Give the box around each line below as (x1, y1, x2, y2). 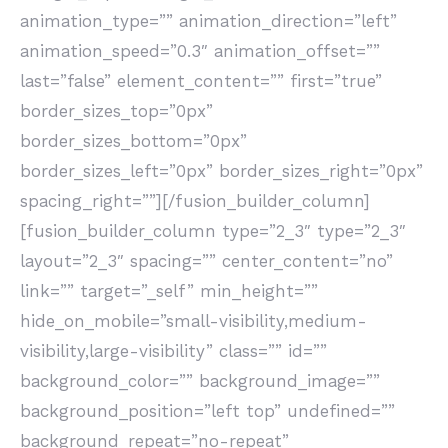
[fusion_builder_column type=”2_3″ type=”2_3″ (20, 221, 406, 241)
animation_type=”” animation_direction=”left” (20, 11, 397, 31)
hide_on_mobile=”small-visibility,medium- (20, 311, 367, 331)
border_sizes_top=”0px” (20, 101, 213, 121)
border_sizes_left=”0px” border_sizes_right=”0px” (20, 161, 423, 181)
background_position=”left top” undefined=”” (20, 401, 395, 421)
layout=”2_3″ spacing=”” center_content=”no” (20, 251, 393, 271)
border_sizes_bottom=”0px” (20, 131, 247, 151)
